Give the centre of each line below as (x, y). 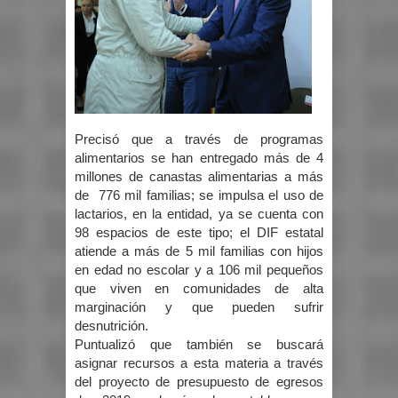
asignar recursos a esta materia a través (199, 363)
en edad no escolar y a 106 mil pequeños (199, 270)
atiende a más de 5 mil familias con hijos (199, 251)
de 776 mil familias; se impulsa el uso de (199, 195)
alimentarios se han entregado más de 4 (199, 158)
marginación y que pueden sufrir (199, 307)
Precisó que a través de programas (199, 139)
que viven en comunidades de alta (199, 288)
